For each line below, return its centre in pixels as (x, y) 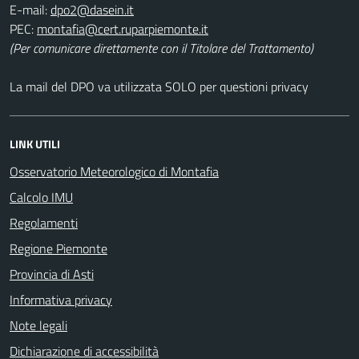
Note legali (38, 325)
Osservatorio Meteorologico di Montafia (114, 171)
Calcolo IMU (41, 197)
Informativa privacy (61, 299)
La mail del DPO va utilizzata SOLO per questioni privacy (159, 86)
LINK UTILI (35, 143)
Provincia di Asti (52, 274)
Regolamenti (44, 222)
